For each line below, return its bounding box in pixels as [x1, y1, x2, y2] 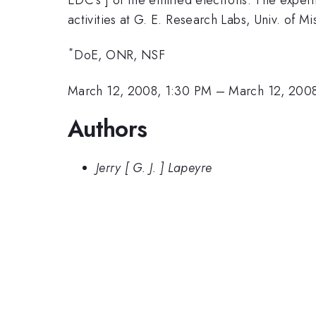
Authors [68, 112, 147, 146]
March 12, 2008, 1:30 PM [68, 81, 212, 100]
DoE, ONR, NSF [74, 46, 166, 65]
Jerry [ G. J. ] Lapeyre [96, 158, 212, 177]
